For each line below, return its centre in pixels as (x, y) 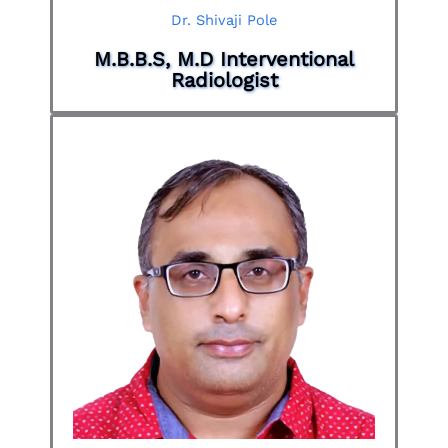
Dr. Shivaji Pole (224, 19)
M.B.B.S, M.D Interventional (224, 58)
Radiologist (224, 79)
